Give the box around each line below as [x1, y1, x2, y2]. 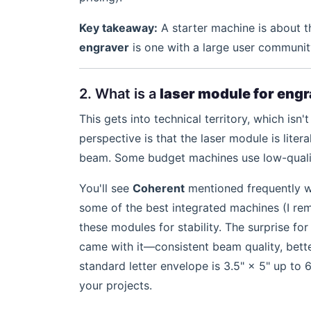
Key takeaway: [79, 21, 158, 35]
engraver [79, 40, 129, 54]
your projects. [79, 278, 152, 292]
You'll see [79, 181, 133, 195]
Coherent [133, 181, 185, 195]
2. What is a [79, 85, 160, 102]
